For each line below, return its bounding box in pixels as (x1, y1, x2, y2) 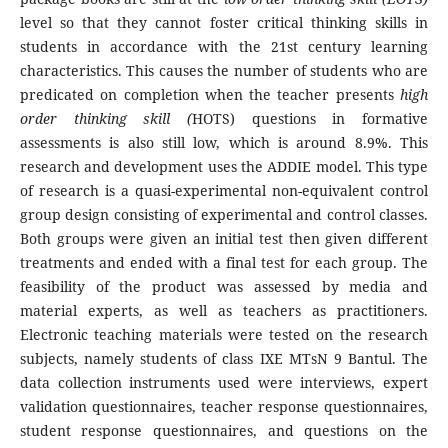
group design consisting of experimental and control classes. (19, 205, 429, 225)
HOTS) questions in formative (192, 109, 429, 129)
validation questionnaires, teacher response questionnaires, (19, 397, 429, 417)
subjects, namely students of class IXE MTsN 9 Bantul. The (19, 349, 429, 369)
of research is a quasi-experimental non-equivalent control (19, 181, 429, 201)
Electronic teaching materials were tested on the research (19, 325, 429, 345)
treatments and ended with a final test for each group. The (19, 253, 429, 273)
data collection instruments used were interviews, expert (19, 373, 429, 393)
